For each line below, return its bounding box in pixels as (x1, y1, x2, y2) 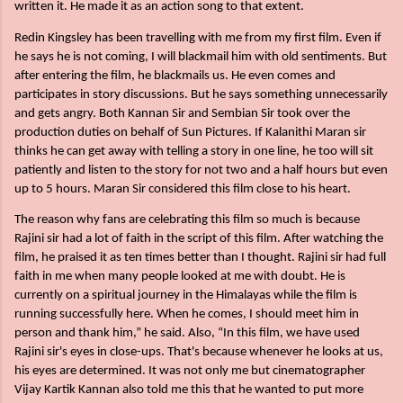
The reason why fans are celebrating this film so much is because (14, 212, 360, 227)
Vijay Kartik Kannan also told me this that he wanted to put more (14, 382, 363, 397)
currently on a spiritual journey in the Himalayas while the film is (14, 288, 357, 302)
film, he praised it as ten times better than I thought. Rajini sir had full (14, 250, 386, 264)
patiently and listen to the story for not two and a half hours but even (14, 163, 388, 177)
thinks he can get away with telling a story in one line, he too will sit (14, 144, 373, 158)
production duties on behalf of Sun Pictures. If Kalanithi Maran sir (14, 125, 366, 139)
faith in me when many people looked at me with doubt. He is (14, 269, 345, 283)
